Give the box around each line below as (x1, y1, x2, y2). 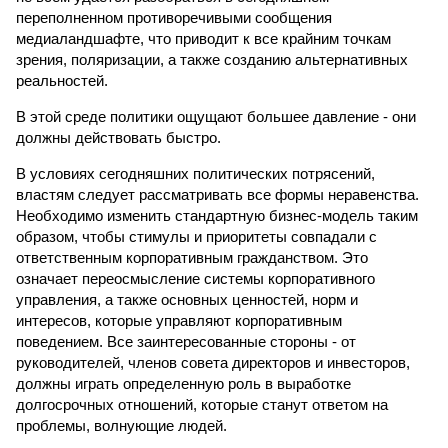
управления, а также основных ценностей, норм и (16, 291, 358, 308)
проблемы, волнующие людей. (16, 417, 227, 434)
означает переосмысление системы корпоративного (16, 270, 375, 287)
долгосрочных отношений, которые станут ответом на (16, 396, 388, 413)
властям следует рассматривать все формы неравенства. (16, 186, 419, 203)
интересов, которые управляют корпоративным (16, 312, 342, 329)
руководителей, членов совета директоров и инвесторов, (16, 354, 410, 371)
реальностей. (16, 72, 108, 89)
